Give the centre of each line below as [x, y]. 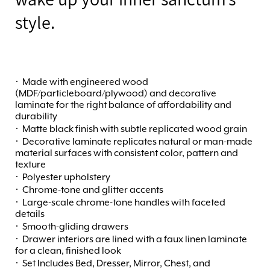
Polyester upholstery [66, 178]
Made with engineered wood [85, 83]
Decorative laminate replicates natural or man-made [137, 142]
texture [30, 165]
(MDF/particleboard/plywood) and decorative [116, 94]
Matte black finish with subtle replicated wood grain [135, 130]
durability [36, 117]
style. [35, 22]
